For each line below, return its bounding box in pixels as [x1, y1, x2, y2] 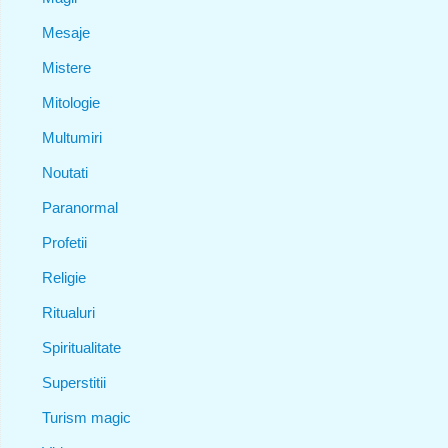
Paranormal [41, 198, 118, 216]
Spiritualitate [41, 338, 121, 356]
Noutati [41, 163, 88, 181]
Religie [41, 268, 86, 286]
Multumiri [41, 128, 102, 146]
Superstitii [41, 373, 106, 391]
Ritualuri [41, 303, 95, 321]
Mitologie [41, 93, 100, 111]
